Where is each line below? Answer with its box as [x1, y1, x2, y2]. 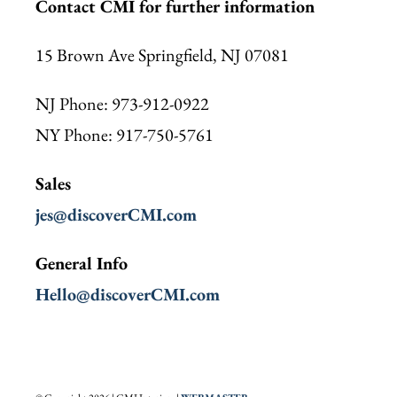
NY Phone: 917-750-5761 [35, 123, 214, 147]
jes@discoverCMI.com [35, 203, 197, 227]
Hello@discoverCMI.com [35, 283, 220, 307]
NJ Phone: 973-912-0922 [35, 92, 209, 116]
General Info [35, 252, 128, 276]
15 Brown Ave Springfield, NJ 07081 [35, 43, 289, 67]
